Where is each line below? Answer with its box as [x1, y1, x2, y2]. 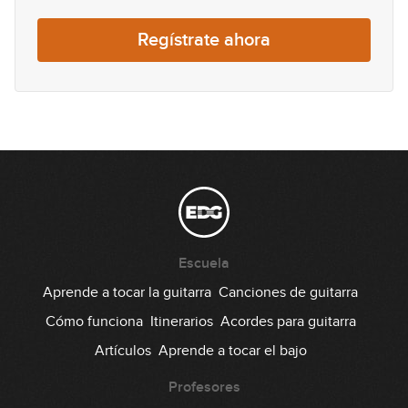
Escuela [178, 254, 229, 272]
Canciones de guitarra [219, 283, 358, 301]
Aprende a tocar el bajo [158, 342, 307, 360]
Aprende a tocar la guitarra [43, 283, 211, 301]
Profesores [168, 378, 240, 396]
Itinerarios [149, 312, 213, 331]
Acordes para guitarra [219, 312, 356, 331]
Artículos [94, 342, 151, 360]
